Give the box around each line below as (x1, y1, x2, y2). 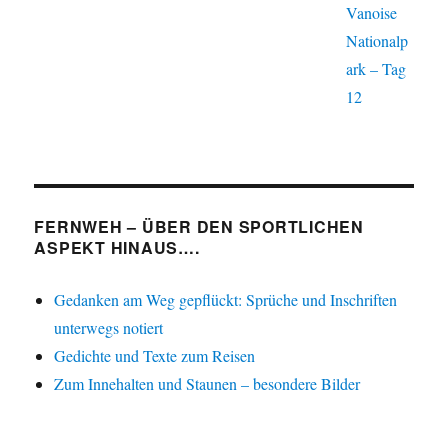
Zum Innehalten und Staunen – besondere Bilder (54, 373, 361, 395)
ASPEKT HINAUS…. (34, 236, 200, 260)
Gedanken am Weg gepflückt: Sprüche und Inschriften (54, 289, 398, 311)
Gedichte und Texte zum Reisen (54, 345, 256, 367)
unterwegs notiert (54, 317, 164, 339)
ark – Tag (346, 57, 407, 79)
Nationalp (346, 29, 409, 51)
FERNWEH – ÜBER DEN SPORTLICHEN (34, 215, 364, 239)
